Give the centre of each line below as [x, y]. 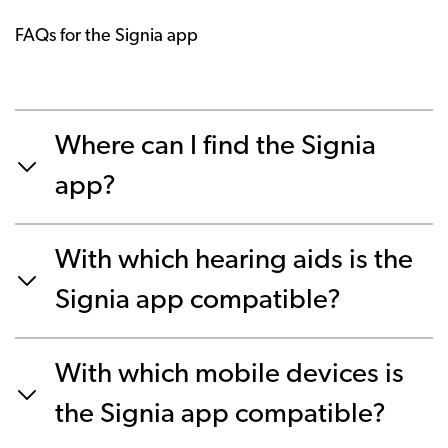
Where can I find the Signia [215, 147]
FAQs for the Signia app [106, 36]
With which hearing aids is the [234, 261]
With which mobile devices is [229, 375]
